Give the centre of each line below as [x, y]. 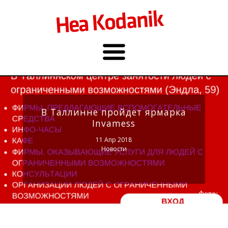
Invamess [114, 123]
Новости [114, 149]
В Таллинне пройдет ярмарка [114, 112]
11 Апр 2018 [114, 139]
